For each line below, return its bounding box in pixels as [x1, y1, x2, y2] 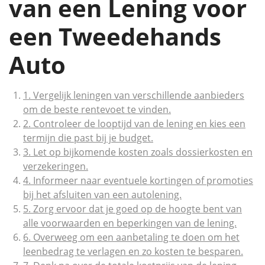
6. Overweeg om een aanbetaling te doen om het [23, 231, 240, 244]
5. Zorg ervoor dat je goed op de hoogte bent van [23, 202, 242, 215]
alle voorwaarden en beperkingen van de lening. [23, 216, 237, 230]
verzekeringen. [23, 160, 88, 173]
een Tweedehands [9, 20, 221, 53]
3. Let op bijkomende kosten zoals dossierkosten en [23, 146, 253, 159]
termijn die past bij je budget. [23, 131, 153, 144]
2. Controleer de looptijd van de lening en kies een [23, 117, 245, 130]
